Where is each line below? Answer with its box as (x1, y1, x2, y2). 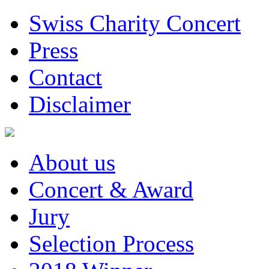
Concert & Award (29, 177, 193, 202)
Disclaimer (29, 91, 131, 117)
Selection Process (29, 231, 194, 256)
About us (29, 150, 115, 175)
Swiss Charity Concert (29, 10, 241, 36)
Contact (29, 64, 102, 90)
